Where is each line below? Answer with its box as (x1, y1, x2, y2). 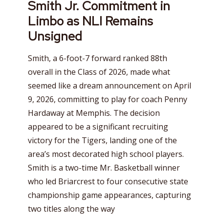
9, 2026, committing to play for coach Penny (28, 94, 187, 105)
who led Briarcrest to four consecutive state (28, 176, 188, 187)
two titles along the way (28, 203, 117, 215)
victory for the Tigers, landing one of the (28, 135, 177, 146)
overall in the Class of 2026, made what (28, 66, 170, 78)
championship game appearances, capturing (28, 190, 191, 201)
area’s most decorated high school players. (28, 149, 184, 160)
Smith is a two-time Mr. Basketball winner (28, 162, 180, 174)
